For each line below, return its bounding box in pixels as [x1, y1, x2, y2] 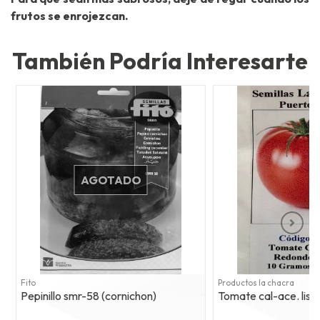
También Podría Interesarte [12, 46, 308, 76]
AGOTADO [80, 173, 141, 188]
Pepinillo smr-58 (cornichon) [21, 289, 156, 304]
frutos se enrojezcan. [11, 9, 128, 24]
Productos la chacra [218, 278, 294, 289]
